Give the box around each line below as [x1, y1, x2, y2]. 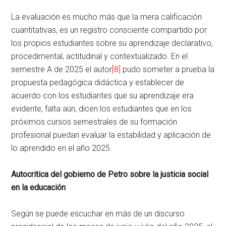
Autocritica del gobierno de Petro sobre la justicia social [11, 169, 209, 180]
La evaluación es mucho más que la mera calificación [11, 12, 202, 22]
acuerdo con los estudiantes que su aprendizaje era [11, 91, 194, 101]
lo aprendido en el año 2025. [11, 143, 112, 153]
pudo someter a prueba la [121, 65, 215, 75]
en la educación [11, 183, 66, 193]
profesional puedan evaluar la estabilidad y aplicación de [11, 130, 211, 140]
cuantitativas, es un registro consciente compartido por [11, 25, 207, 35]
